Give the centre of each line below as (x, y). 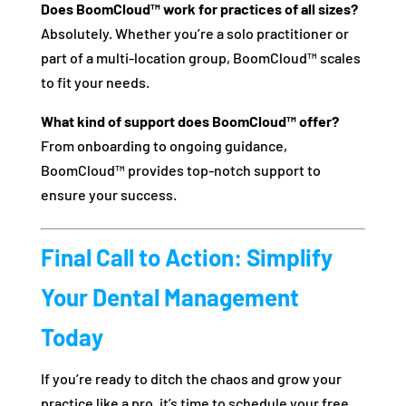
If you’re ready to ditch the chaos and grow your (191, 379)
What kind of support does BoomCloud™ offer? (189, 121)
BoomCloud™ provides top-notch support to (180, 170)
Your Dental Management (169, 297)
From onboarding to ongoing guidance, (164, 146)
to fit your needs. (95, 82)
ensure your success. (108, 195)
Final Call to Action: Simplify (186, 257)
